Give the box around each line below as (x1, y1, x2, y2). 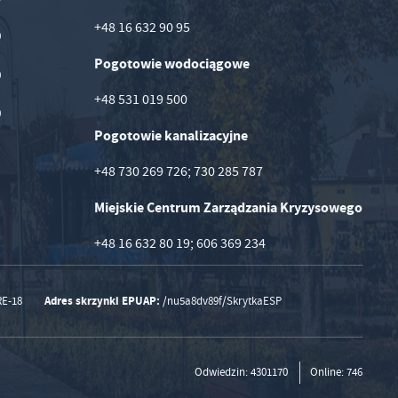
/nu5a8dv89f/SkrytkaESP (160, 293, 283, 308)
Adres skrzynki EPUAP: (44, 292, 161, 308)
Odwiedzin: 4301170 (195, 364, 289, 379)
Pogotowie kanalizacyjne (94, 125, 249, 145)
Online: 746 (310, 364, 363, 379)
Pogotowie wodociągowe (94, 53, 251, 73)
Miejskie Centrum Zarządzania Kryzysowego (94, 197, 363, 217)
